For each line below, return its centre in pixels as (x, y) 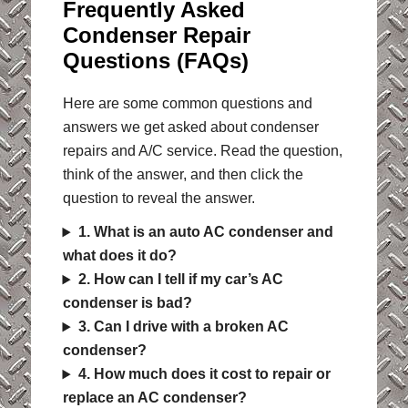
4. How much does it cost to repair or (204, 374)
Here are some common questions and (187, 104)
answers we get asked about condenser (190, 127)
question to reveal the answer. (158, 199)
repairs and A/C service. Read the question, (202, 151)
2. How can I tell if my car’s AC (180, 280)
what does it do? (119, 256)
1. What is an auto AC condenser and (205, 232)
